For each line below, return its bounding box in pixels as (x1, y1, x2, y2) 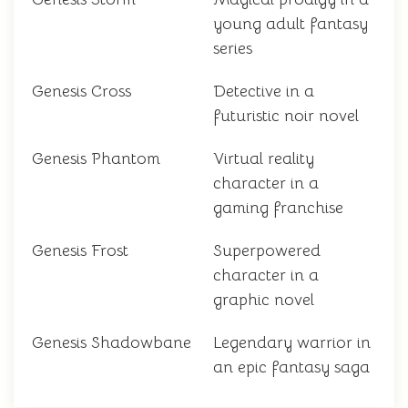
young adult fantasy (213, 14, 368, 35)
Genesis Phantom (32, 148, 160, 169)
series (213, 38, 252, 59)
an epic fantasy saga (213, 357, 370, 378)
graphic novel (213, 290, 314, 311)
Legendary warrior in (213, 332, 371, 353)
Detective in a (213, 81, 314, 102)
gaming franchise (213, 198, 343, 219)
